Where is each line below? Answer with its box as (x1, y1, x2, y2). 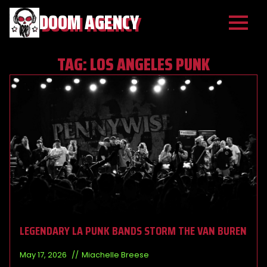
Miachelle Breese (82, 249, 149, 260)
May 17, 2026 (20, 249, 69, 260)
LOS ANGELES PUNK (90, 51, 210, 78)
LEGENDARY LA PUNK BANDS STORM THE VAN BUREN (20, 221, 247, 240)
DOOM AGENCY (39, 7, 139, 38)
